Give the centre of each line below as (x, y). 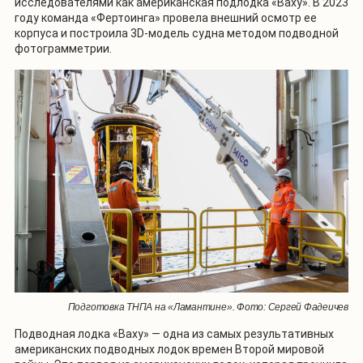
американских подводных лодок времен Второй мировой (169, 349)
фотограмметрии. (63, 49)
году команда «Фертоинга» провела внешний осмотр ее (166, 18)
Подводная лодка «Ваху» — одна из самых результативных (174, 333)
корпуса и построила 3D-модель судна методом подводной (177, 34)
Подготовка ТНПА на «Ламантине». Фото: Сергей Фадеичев (208, 307)
